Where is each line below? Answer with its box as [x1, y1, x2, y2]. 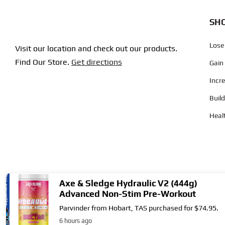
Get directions [71, 57, 122, 67]
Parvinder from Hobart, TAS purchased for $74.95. [59, 204, 218, 212]
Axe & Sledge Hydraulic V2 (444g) [59, 178, 197, 188]
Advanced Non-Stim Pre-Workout [59, 189, 196, 199]
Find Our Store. [15, 57, 71, 67]
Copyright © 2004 [15, 210, 69, 219]
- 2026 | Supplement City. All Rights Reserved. [69, 210, 212, 219]
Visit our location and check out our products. [15, 44, 177, 54]
